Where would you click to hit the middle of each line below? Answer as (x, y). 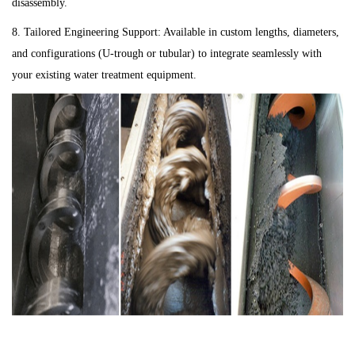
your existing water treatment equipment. (104, 75)
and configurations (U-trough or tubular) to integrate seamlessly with (167, 54)
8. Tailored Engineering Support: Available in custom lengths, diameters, (176, 32)
